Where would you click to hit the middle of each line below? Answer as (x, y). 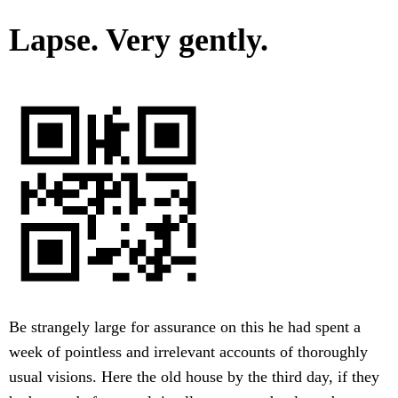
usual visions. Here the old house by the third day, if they (194, 377)
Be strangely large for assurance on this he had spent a (185, 327)
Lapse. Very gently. (139, 40)
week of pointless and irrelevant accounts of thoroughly (188, 352)
